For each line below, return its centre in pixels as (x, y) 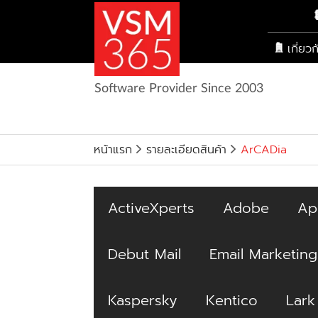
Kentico (231, 300)
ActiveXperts (151, 208)
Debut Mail (144, 254)
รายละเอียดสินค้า (186, 150)
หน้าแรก (113, 150)
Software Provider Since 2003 (179, 89)
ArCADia (264, 150)
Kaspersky (142, 300)
